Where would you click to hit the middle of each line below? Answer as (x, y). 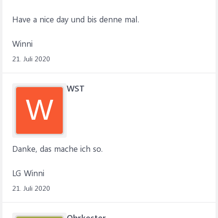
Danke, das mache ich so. (57, 148)
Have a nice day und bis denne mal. (76, 19)
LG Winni (28, 173)
